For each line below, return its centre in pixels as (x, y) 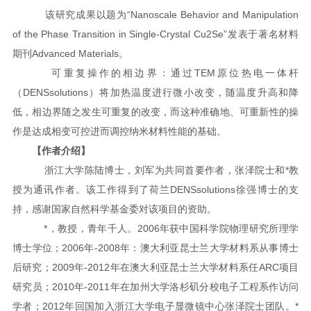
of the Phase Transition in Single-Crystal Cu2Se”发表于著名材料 (155, 34)
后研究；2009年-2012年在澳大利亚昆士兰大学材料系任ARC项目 (155, 267)
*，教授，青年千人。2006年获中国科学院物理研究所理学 (165, 228)
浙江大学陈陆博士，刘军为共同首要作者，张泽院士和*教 (165, 170)
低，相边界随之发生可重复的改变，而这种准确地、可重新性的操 (155, 112)
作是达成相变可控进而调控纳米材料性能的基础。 (119, 131)
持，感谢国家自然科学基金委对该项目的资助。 (114, 209)
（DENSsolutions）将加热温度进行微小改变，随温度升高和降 (155, 92)
